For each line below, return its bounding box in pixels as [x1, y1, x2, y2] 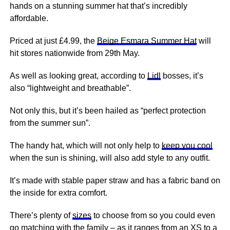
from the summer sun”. [9, 119, 90, 127]
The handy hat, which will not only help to [9, 141, 162, 150]
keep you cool [161, 141, 213, 150]
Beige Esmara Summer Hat [97, 36, 197, 45]
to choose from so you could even [91, 211, 215, 220]
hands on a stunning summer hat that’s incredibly [9, 2, 187, 10]
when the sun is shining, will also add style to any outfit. [9, 154, 210, 162]
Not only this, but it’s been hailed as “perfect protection [9, 106, 206, 115]
